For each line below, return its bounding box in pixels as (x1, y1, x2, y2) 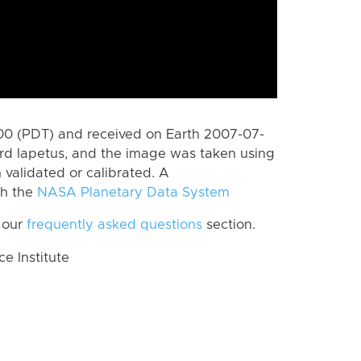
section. (202, 218, 255, 232)
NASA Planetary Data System (37, 185, 230, 199)
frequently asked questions (27, 218, 202, 232)
